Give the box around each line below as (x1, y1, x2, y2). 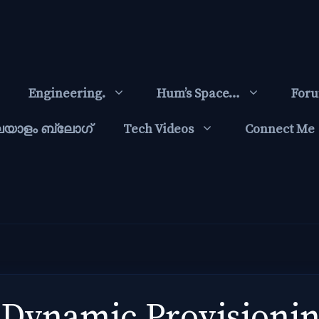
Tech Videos (123, 121, 194, 137)
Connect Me (245, 121, 315, 137)
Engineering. (28, 85, 106, 102)
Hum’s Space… (157, 85, 241, 102)
